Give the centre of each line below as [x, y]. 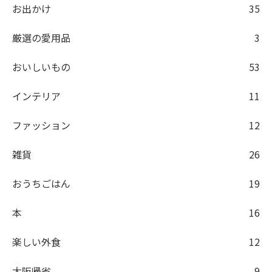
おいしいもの [41, 67]
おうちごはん [41, 184]
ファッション [41, 125]
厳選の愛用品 [41, 38]
